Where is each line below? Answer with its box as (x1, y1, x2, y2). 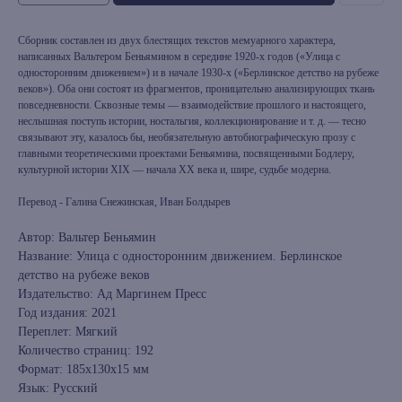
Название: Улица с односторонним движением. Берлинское (18, 249, 342, 264)
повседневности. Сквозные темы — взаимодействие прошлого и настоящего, (18, 99, 366, 112)
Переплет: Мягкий (18, 325, 118, 339)
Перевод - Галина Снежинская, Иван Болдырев (18, 196, 231, 209)
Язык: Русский (18, 381, 98, 396)
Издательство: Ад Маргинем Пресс (18, 287, 206, 301)
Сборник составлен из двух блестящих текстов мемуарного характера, (18, 34, 336, 48)
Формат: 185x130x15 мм (18, 363, 149, 377)
